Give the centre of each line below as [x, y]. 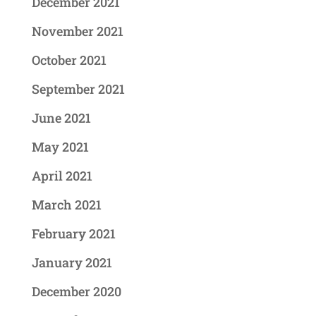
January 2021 [72, 263]
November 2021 [77, 31]
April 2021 [62, 176]
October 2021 [69, 60]
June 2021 [61, 118]
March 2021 [66, 205]
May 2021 [60, 147]
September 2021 [78, 89]
